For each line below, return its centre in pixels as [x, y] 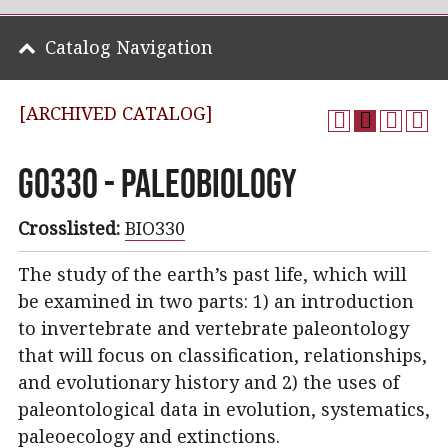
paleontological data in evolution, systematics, [224, 409]
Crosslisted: [69, 228]
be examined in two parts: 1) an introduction [216, 301]
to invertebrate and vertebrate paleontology [213, 328]
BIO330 [155, 228]
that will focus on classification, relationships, [222, 355]
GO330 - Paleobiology [157, 183]
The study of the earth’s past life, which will [212, 274]
